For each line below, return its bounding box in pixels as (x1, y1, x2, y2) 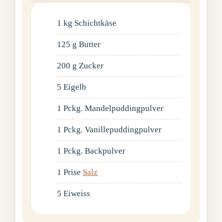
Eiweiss (63, 188, 91, 198)
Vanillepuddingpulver (85, 124, 162, 134)
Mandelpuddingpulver (85, 103, 164, 113)
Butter (79, 39, 101, 49)
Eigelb (63, 82, 87, 92)
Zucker (79, 60, 104, 70)
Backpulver (85, 146, 126, 156)
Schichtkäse (74, 18, 117, 28)
